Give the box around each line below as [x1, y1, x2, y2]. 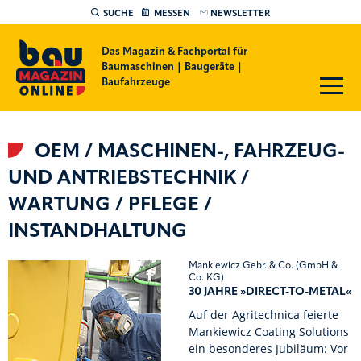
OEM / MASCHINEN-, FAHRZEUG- [30, 143, 345, 162]
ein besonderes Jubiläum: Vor [189, 341, 348, 356]
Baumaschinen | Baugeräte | [101, 62, 243, 73]
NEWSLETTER [210, 9, 270, 19]
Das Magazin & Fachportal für [101, 47, 247, 57]
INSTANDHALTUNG [8, 222, 187, 242]
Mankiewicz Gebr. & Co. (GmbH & [189, 261, 338, 271]
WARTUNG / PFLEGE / [8, 196, 212, 215]
